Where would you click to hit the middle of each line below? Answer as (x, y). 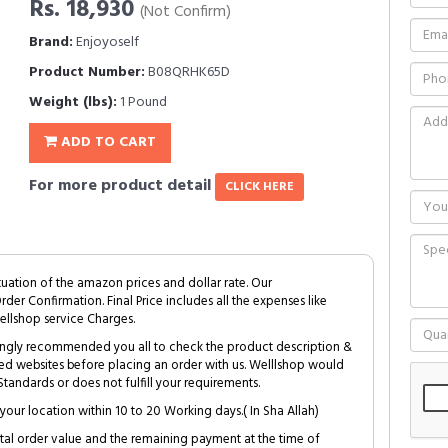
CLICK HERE (259, 187)
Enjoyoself (106, 42)
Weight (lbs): (73, 102)
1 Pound (142, 102)
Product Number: (87, 72)
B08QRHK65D (187, 72)
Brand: (51, 42)
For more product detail (122, 186)
